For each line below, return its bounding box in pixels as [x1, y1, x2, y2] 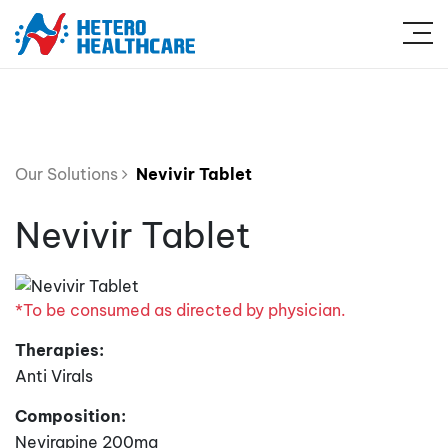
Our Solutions [15, 164, 122, 184]
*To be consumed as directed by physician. [15, 299, 346, 320]
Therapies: [15, 339, 104, 360]
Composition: [15, 405, 126, 426]
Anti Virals [15, 365, 93, 386]
